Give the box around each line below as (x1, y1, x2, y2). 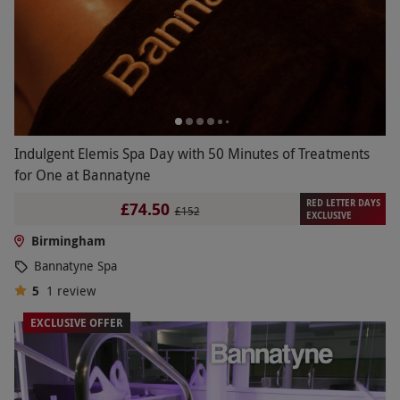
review (56, 282, 96, 300)
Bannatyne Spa (34, 257, 117, 275)
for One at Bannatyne (14, 165, 151, 186)
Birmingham (30, 232, 105, 250)
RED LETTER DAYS (305, 196, 380, 210)
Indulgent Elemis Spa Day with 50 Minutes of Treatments (14, 144, 370, 164)
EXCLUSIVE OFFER (30, 315, 123, 331)
